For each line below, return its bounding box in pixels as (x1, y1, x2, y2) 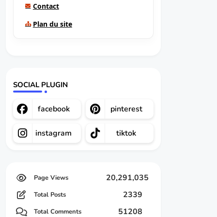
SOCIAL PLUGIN (13, 80, 68, 90)
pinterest (110, 104, 142, 114)
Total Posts (33, 190, 66, 199)
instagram (35, 128, 72, 139)
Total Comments (33, 207, 81, 216)
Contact (32, 1, 59, 11)
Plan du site (32, 19, 72, 29)
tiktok (116, 128, 137, 139)
